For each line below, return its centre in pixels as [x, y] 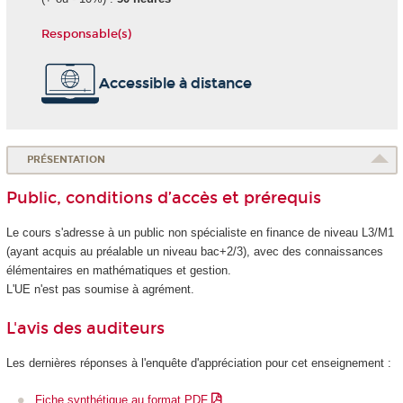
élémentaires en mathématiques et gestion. [118, 271]
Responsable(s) [86, 34]
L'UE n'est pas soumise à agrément [98, 290]
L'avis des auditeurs [85, 328]
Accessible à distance [175, 83]
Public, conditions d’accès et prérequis [163, 197]
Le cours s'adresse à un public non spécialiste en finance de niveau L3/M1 [200, 233]
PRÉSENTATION [67, 160]
